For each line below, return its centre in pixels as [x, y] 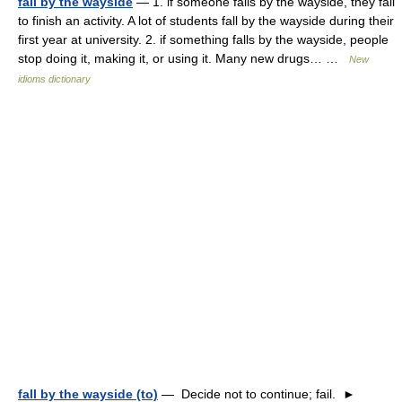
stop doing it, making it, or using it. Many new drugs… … [184, 58]
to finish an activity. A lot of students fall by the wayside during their [206, 21]
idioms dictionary [54, 79]
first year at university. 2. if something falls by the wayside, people [203, 39]
